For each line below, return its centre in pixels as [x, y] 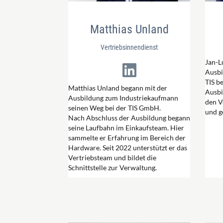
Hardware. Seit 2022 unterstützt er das [128, 148]
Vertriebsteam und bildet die [112, 158]
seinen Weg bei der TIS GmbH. [114, 108]
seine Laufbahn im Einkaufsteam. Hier [126, 128]
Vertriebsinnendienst [129, 47]
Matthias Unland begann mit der [118, 88]
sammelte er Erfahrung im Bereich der [127, 138]
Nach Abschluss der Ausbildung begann [129, 118]
